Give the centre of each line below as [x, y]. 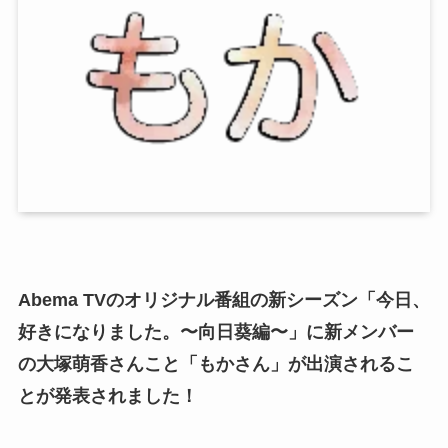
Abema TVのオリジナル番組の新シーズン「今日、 [223, 299]
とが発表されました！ [107, 395]
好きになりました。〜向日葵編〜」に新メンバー [215, 331]
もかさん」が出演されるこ [305, 363]
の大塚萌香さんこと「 [107, 363]
